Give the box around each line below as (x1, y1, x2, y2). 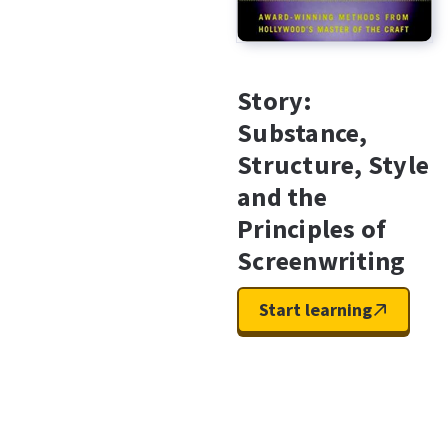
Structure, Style (237, 148, 429, 182)
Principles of (237, 212, 387, 246)
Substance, (237, 116, 368, 150)
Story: (237, 84, 313, 118)
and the (237, 180, 327, 214)
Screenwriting (237, 244, 406, 278)
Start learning (259, 298, 372, 322)
